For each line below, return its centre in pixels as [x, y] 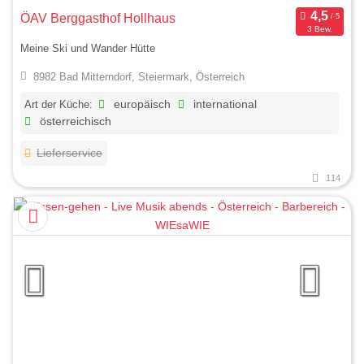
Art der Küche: [58, 105]
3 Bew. [319, 28]
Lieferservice [70, 154]
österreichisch [74, 122]
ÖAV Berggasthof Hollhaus [98, 19]
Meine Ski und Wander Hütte [88, 48]
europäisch [141, 105]
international [224, 105]
